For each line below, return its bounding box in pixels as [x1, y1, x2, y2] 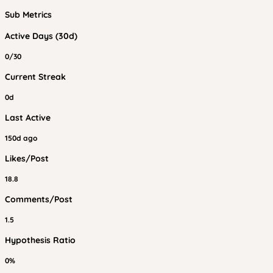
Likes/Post [5, 153, 49, 164]
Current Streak [5, 71, 66, 82]
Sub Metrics [5, 9, 52, 20]
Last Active [5, 112, 51, 123]
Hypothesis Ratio [5, 235, 76, 246]
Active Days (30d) [5, 30, 77, 41]
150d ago [5, 133, 37, 143]
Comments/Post [5, 194, 73, 205]
